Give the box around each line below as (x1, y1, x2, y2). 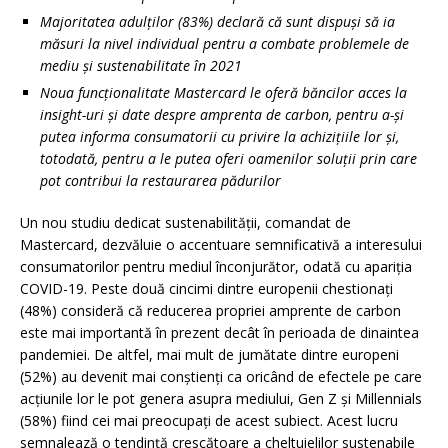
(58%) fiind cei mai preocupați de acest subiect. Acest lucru (20, 410, 398, 430)
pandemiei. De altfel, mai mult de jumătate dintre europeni (20, 344, 399, 364)
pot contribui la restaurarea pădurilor (40, 170, 281, 190)
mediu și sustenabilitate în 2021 (40, 55, 242, 75)
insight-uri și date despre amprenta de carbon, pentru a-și (40, 104, 404, 124)
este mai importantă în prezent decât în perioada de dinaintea (20, 322, 419, 342)
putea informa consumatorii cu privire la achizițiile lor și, (40, 126, 399, 146)
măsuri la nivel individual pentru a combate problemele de (40, 33, 409, 53)
